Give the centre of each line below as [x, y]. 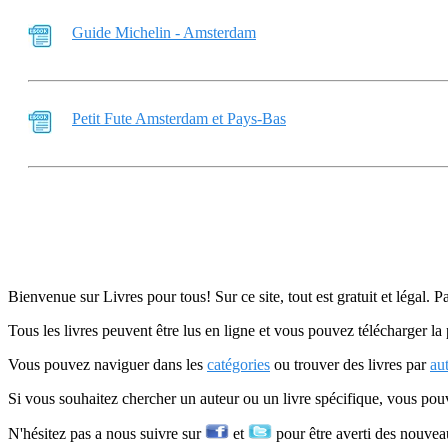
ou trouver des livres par [350, 364]
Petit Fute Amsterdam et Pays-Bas [179, 118]
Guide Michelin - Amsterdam [164, 32]
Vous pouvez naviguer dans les [107, 364]
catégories [238, 364]
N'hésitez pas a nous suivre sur [106, 433]
